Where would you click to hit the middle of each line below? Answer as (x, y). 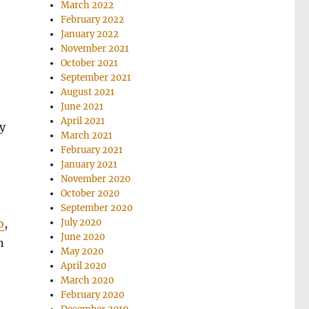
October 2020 (90, 193)
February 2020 (93, 295)
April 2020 (84, 266)
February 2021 (92, 150)
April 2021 (83, 121)
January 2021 (89, 164)
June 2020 (83, 237)
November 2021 (95, 48)
